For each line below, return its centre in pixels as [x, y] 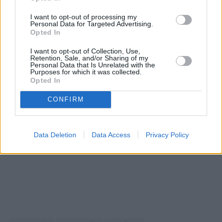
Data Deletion [55, 135]
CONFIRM [66, 99]
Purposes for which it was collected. [86, 72]
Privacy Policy [167, 135]
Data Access [111, 135]
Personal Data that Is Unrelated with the [93, 65]
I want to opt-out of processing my [83, 17]
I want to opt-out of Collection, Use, [85, 51]
